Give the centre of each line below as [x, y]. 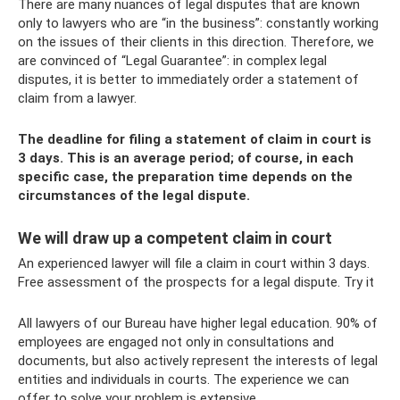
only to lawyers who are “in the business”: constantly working [198, 23]
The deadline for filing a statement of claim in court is [195, 139]
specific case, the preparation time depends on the [185, 177]
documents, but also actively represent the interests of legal [198, 361]
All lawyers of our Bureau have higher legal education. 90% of [198, 323]
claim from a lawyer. [77, 98]
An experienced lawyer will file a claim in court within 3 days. [194, 263]
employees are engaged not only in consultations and [176, 342]
